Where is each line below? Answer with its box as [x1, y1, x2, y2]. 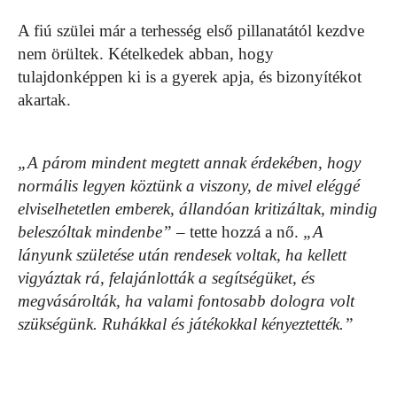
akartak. [18, 90, 71, 109]
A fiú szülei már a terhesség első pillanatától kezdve [18, 20, 364, 40]
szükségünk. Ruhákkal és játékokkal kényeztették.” [18, 314, 354, 333]
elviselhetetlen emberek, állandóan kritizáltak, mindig [18, 198, 378, 218]
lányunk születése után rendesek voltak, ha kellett [18, 245, 346, 264]
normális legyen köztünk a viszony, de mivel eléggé [18, 175, 360, 195]
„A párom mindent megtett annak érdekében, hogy [18, 152, 361, 172]
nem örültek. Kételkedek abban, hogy [18, 43, 274, 63]
